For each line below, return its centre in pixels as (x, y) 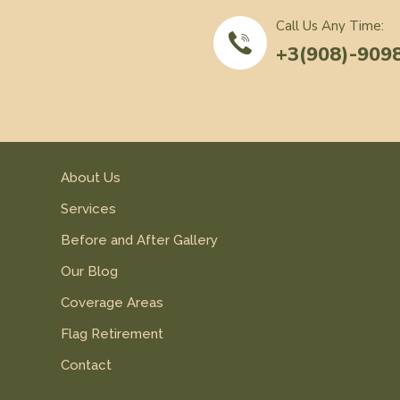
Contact (86, 365)
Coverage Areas (112, 302)
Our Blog (89, 271)
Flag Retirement (112, 333)
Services (88, 208)
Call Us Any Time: (330, 25)
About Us (90, 177)
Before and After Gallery (139, 240)
